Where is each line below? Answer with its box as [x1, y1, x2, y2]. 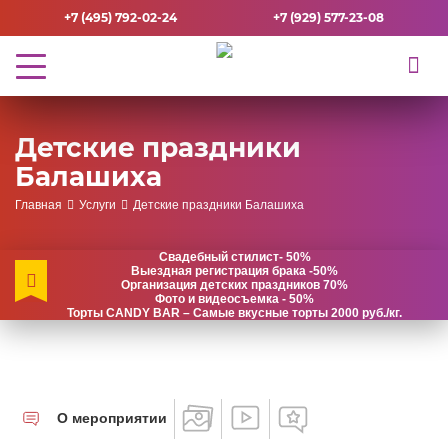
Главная [15, 198, 62, 213]
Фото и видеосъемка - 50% [155, 292, 314, 307]
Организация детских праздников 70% [121, 278, 348, 293]
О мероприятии [57, 411, 167, 427]
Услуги [78, 198, 116, 213]
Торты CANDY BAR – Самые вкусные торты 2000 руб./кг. [67, 306, 402, 321]
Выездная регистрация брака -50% [131, 264, 338, 279]
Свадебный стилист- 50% [158, 250, 311, 265]
